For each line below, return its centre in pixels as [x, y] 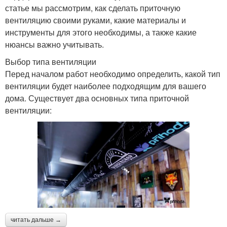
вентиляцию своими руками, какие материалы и [96, 20]
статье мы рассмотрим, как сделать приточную [93, 8]
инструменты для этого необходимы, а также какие [101, 32]
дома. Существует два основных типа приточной [97, 98]
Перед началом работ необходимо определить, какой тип [113, 73]
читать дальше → [36, 220]
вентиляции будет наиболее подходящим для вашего [106, 86]
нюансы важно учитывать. [54, 44]
